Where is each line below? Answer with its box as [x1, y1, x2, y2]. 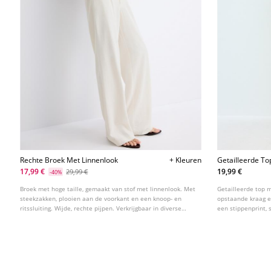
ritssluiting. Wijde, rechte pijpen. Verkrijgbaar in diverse [20, 203, 182, 212]
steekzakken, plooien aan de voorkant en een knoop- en [20, 194, 182, 203]
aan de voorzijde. [217, 213, 268, 222]
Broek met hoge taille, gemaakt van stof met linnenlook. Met [20, 184, 196, 193]
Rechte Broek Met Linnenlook [20, 154, 119, 165]
